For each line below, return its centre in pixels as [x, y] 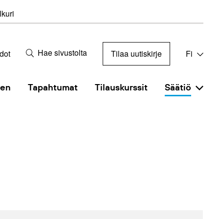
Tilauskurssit [121, 87]
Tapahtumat [53, 87]
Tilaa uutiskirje [136, 53]
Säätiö [178, 87]
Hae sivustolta [62, 53]
